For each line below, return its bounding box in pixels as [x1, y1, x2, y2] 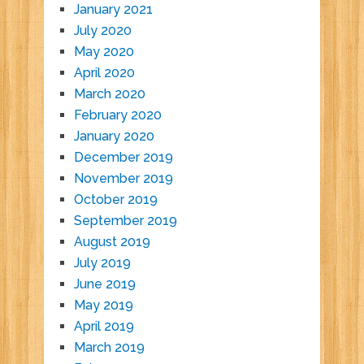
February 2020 [73, 107, 162, 123]
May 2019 [73, 297, 133, 314]
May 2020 [73, 44, 134, 60]
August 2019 [73, 234, 150, 250]
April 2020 [73, 65, 135, 81]
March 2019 [73, 340, 145, 356]
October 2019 [73, 192, 158, 208]
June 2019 [73, 276, 136, 292]
